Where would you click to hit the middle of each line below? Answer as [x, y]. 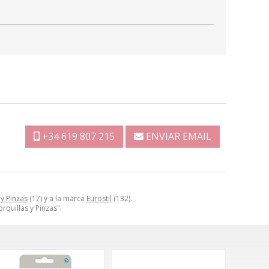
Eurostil [99, 198]
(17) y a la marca [57, 198]
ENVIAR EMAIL [179, 136]
